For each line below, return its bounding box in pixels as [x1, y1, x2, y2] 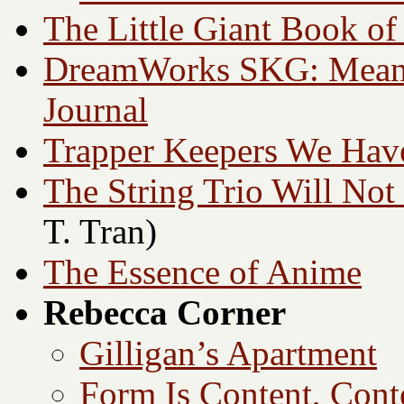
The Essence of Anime [43, 252, 362, 292]
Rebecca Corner [43, 293, 286, 333]
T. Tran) [43, 212, 157, 252]
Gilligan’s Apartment [79, 334, 377, 373]
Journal [43, 90, 148, 130]
